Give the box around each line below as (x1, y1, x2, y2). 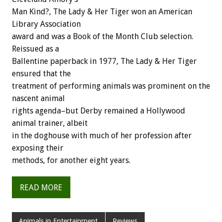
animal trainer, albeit (12, 118, 88, 128)
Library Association (12, 19, 81, 29)
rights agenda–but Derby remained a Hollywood (12, 106, 185, 116)
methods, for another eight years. (12, 156, 130, 166)
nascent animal (12, 94, 65, 104)
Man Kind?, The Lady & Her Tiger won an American (12, 7, 192, 17)
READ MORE (20, 182, 62, 192)
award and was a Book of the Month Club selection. (12, 32, 193, 42)
